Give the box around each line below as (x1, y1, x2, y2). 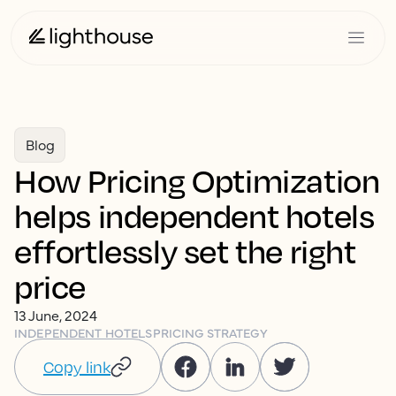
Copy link (43, 357, 110, 377)
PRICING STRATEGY (152, 324, 268, 341)
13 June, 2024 (14, 305, 97, 324)
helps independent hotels (14, 195, 375, 235)
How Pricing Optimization (14, 160, 380, 200)
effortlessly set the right (14, 231, 356, 270)
